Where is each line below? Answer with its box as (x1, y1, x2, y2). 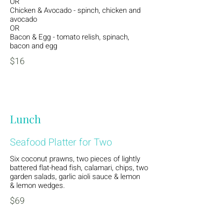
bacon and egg (10, 40, 57, 51)
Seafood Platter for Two (10, 135, 112, 149)
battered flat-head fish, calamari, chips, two (10, 162, 148, 173)
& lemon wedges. (10, 180, 65, 191)
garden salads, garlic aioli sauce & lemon (10, 171, 140, 182)
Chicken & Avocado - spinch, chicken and (10, 5, 141, 16)
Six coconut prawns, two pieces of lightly (10, 153, 140, 164)
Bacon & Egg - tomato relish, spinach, (10, 32, 129, 42)
